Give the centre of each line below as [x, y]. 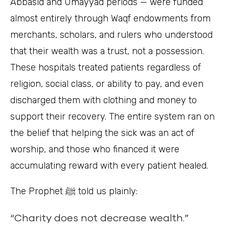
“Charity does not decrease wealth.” [99, 217]
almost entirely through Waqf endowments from [110, 18]
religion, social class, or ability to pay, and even [107, 84]
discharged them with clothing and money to [104, 100]
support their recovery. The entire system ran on [112, 117]
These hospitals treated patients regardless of [106, 67]
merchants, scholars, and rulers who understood [111, 35]
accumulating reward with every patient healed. [109, 166]
